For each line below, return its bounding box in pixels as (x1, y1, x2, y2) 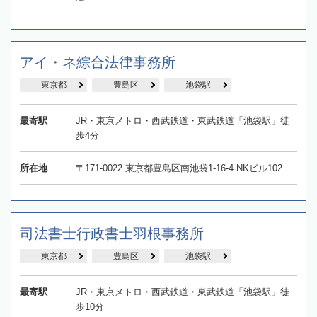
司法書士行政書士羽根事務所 (20, 225, 204, 241)
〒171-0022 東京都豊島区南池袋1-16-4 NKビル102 (75, 162, 282, 173)
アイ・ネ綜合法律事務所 (20, 54, 175, 70)
